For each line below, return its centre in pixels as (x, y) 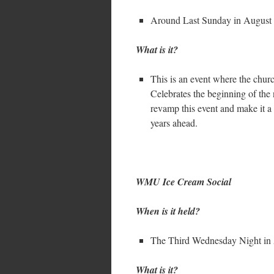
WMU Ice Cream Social (183, 182)
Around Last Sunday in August (211, 20)
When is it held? (168, 211)
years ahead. (174, 123)
